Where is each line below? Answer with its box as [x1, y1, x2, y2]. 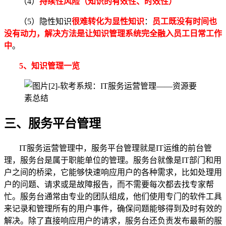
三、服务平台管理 [4, 117, 101, 131]
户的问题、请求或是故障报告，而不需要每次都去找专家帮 [4, 180, 214, 189]
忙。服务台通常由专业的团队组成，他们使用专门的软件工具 [4, 192, 222, 201]
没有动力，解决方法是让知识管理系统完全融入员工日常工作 [4, 29, 222, 38]
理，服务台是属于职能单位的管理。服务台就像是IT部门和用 [4, 156, 221, 165]
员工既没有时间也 [152, 17, 217, 26]
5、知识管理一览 [19, 62, 80, 71]
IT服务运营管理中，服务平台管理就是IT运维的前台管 [19, 144, 212, 153]
